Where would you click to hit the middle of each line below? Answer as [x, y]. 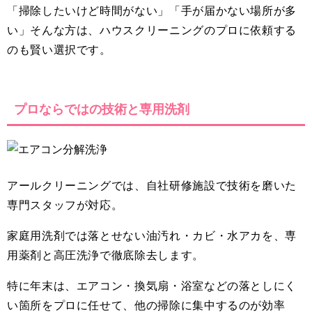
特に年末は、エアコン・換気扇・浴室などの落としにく [152, 286]
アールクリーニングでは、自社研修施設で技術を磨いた [152, 186]
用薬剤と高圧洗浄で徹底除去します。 [106, 255]
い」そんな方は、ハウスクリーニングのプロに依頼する [152, 30]
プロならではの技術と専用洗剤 [102, 109]
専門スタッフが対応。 [65, 205]
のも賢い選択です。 [59, 50]
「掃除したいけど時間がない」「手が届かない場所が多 [152, 11]
